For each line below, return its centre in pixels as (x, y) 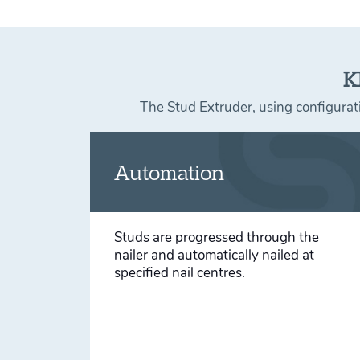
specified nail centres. (180, 273)
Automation (169, 172)
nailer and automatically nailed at (214, 255)
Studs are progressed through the (217, 237)
